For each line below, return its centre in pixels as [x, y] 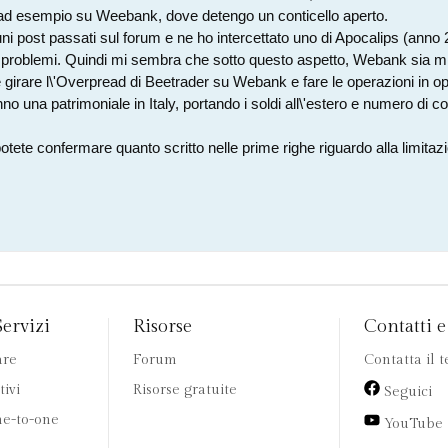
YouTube [411, 424]
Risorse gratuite [185, 390]
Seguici [405, 392]
